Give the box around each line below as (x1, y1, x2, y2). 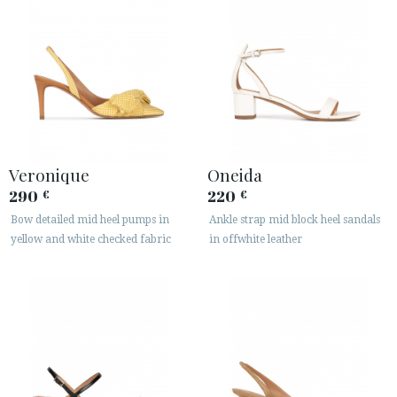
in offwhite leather (209, 232, 302, 245)
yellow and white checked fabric (11, 232, 171, 245)
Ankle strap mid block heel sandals (209, 213, 380, 226)
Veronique (9, 162, 90, 186)
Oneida (207, 162, 262, 186)
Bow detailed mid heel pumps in (11, 213, 169, 226)
